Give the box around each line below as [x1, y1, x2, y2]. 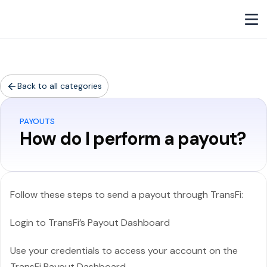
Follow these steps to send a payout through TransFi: [10, 188, 243, 201]
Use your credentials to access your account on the [10, 244, 238, 257]
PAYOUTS [20, 116, 55, 126]
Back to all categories [17, 80, 102, 91]
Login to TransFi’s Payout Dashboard [10, 216, 170, 229]
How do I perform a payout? [20, 127, 246, 150]
